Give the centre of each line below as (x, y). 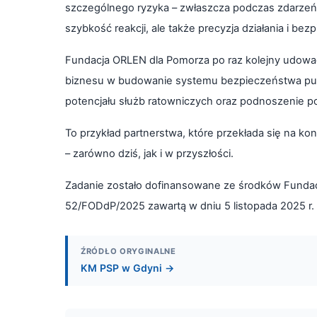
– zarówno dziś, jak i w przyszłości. (149, 153)
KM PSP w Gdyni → (127, 267)
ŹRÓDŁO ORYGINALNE (128, 251)
